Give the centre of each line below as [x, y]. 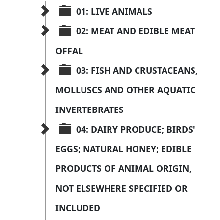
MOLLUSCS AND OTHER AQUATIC [127, 90]
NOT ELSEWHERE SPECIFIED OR [123, 188]
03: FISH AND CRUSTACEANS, [138, 70]
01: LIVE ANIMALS [114, 12]
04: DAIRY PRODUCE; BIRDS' [137, 129]
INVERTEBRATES [90, 110]
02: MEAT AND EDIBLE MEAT [137, 31]
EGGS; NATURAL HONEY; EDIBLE [125, 149]
